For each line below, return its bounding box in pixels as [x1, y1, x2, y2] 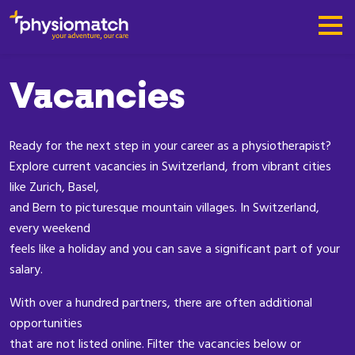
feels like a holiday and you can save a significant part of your [10, 240, 340, 258]
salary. [10, 261, 43, 278]
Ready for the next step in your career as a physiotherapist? [10, 137, 331, 155]
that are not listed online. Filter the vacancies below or [10, 335, 301, 353]
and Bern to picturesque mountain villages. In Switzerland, [10, 199, 319, 216]
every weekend [10, 219, 90, 237]
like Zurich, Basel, [10, 178, 99, 196]
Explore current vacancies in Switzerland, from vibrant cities [10, 158, 331, 175]
